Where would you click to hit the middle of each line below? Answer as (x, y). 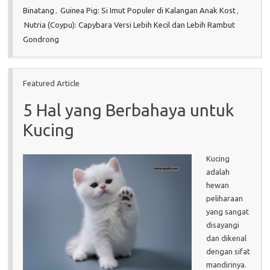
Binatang (39, 10)
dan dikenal (226, 238)
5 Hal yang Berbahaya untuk (128, 110)
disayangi (223, 224)
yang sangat (228, 211)
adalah (218, 171)
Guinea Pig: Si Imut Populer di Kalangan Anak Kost (148, 10)
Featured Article (51, 83)
